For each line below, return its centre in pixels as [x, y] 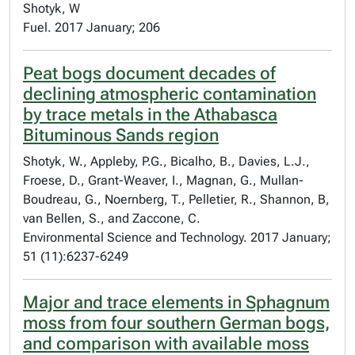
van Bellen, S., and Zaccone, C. [112, 218]
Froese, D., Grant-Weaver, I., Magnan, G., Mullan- [163, 180]
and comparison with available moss [166, 344]
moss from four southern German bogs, [176, 323]
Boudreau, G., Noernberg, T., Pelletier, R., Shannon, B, [176, 199]
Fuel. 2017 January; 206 [92, 27]
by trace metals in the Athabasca [150, 115]
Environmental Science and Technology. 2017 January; [177, 237]
